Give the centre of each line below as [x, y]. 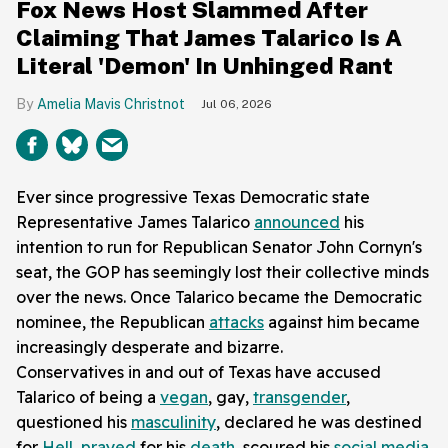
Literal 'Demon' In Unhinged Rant [204, 65]
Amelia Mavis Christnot [111, 103]
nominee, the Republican [112, 321]
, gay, [230, 396]
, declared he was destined [319, 421]
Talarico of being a [88, 396]
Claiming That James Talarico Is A [209, 37]
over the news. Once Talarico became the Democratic [219, 296]
